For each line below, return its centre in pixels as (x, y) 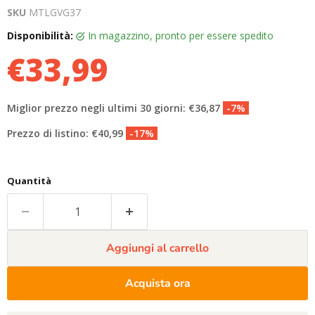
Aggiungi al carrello (157, 249)
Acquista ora (157, 284)
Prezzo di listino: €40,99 (66, 134)
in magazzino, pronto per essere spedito (182, 36)
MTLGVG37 (55, 13)
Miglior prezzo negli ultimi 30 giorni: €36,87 (115, 108)
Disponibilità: (40, 36)
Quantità (29, 181)
